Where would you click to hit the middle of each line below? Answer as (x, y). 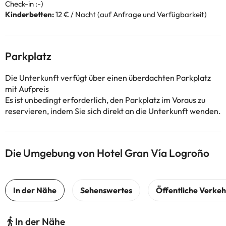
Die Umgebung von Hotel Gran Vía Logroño (107, 153)
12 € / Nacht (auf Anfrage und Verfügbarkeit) (130, 14)
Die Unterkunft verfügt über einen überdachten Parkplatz (108, 78)
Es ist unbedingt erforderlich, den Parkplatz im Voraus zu (105, 100)
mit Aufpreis (27, 89)
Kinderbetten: (30, 14)
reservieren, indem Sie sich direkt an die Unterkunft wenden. (113, 111)
